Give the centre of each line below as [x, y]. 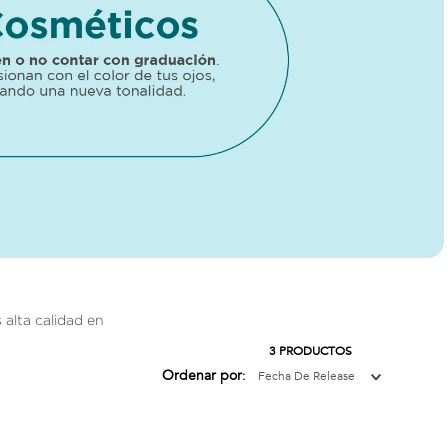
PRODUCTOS [315, 351]
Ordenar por [202, 376]
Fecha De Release [306, 376]
